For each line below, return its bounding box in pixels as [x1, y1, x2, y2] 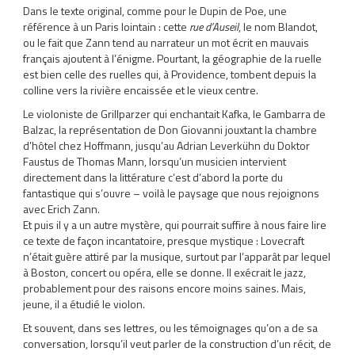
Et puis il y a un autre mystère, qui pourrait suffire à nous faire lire [23, 216, 327, 233]
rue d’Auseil [189, 18, 239, 35]
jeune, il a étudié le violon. [23, 296, 146, 312]
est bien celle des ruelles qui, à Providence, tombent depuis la [23, 66, 317, 82]
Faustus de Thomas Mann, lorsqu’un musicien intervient [23, 153, 287, 170]
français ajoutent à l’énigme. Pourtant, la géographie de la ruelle [23, 50, 323, 67]
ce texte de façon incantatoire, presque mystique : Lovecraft [23, 232, 305, 249]
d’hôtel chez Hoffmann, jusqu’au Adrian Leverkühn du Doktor [23, 137, 311, 154]
